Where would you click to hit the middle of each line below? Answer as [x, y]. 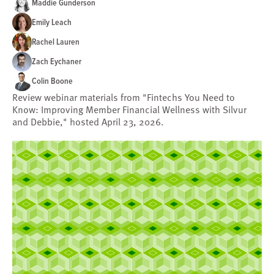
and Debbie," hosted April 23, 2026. [88, 121]
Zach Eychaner [57, 61]
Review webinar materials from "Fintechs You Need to [124, 97]
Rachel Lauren [56, 42]
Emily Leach [52, 22]
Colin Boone [52, 81]
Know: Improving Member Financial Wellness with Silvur [129, 109]
